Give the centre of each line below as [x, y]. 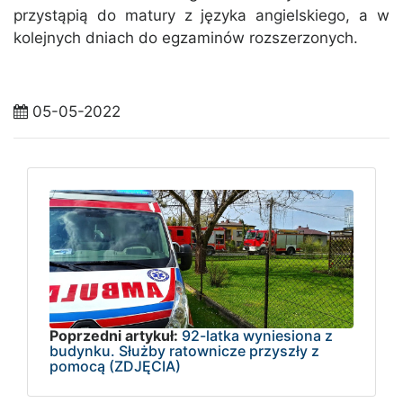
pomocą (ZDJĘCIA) [115, 366]
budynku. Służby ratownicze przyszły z [184, 350]
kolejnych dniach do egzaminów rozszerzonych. [186, 38]
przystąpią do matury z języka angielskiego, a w [201, 16]
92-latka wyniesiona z [257, 335]
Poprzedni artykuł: [114, 335]
